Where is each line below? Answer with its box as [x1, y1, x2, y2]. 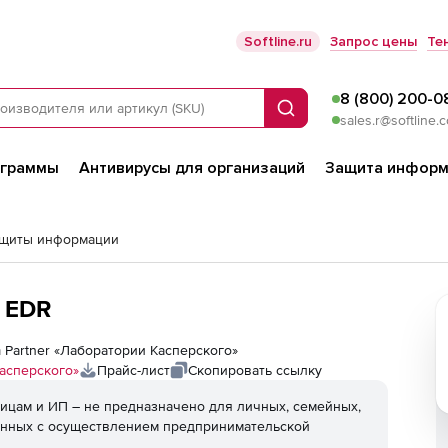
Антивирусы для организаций [79, 158, 305, 178]
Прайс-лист [97, 362, 170, 378]
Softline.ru [244, 33, 312, 50]
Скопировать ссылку [188, 362, 322, 378]
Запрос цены [330, 33, 417, 50]
